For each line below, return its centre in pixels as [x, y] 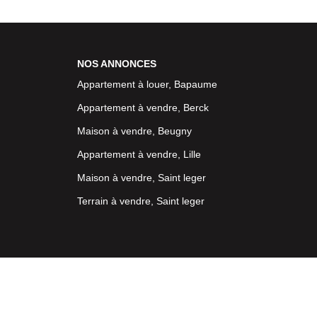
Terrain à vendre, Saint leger [140, 201]
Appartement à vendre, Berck [143, 108]
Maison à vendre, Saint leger [141, 178]
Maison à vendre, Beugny [134, 131]
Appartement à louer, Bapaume [147, 84]
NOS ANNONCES [116, 63]
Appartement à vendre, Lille [139, 154]
